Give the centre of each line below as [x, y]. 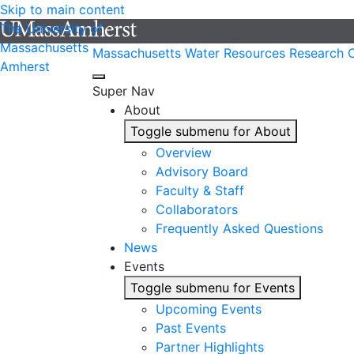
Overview [184, 153]
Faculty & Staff [200, 190]
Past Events [191, 328]
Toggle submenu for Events [213, 288]
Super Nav [124, 91]
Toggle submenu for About [211, 131]
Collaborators [197, 209]
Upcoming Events [209, 309]
